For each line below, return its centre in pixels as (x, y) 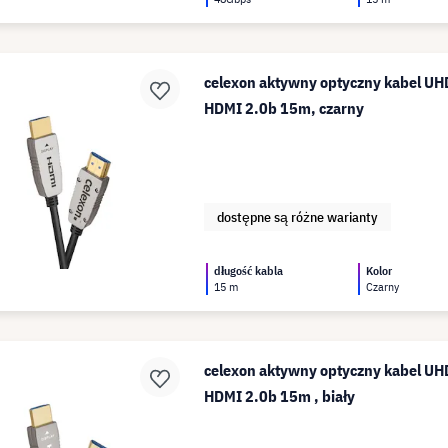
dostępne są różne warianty (298, 217)
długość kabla (249, 270)
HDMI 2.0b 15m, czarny (284, 108)
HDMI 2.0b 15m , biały (280, 396)
